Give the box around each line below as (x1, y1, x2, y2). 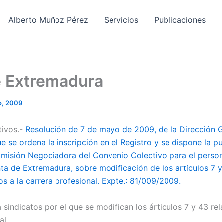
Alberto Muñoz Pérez (8, 15, 88, 25)
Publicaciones (154, 15, 206, 25)
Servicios (104, 15, 138, 25)
